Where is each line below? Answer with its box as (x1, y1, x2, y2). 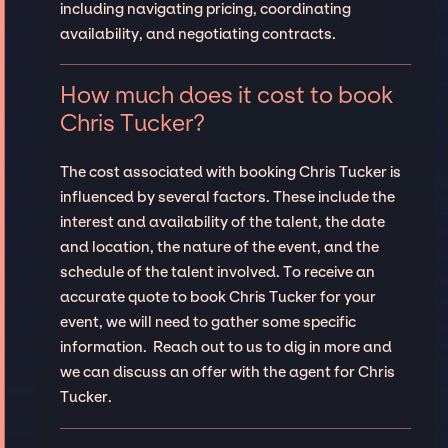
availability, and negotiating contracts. (59, 24, 336, 43)
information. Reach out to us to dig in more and (59, 338, 392, 357)
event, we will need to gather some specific (59, 313, 356, 332)
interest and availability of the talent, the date (59, 213, 385, 232)
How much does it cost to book (59, 81, 393, 110)
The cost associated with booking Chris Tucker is (59, 163, 401, 182)
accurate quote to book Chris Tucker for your (59, 288, 376, 307)
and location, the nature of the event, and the (59, 238, 379, 257)
